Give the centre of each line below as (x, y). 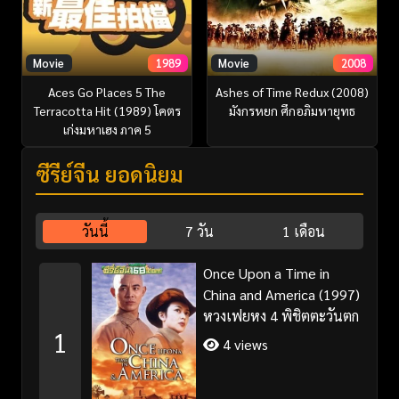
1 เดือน (304, 232)
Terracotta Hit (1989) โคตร (107, 111)
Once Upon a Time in (266, 273)
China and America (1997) (281, 295)
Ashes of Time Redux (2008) (292, 92)
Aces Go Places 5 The (107, 92)
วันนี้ (95, 232)
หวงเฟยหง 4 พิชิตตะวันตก (281, 316)
